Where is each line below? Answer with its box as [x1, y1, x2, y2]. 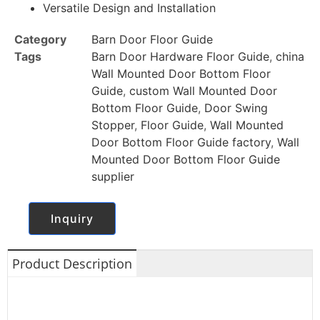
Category [14, 32, 66, 47]
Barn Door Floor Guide [91, 32, 213, 47]
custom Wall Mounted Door [129, 84, 277, 99]
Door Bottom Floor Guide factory [91, 135, 271, 150]
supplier [91, 169, 134, 184]
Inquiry [51, 211, 94, 226]
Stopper [91, 118, 134, 133]
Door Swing [204, 101, 268, 116]
